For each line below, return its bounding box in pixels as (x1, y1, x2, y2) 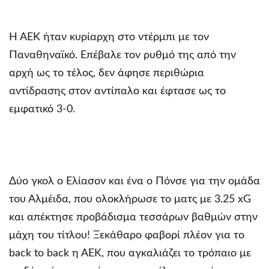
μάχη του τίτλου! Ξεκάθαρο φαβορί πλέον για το (9, 229, 244, 241)
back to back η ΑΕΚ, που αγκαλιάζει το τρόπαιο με (9, 247, 251, 259)
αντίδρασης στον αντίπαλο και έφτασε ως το (9, 85, 226, 97)
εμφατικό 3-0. (9, 103, 75, 115)
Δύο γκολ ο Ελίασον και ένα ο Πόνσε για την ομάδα (9, 175, 260, 187)
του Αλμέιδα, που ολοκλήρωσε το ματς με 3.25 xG (9, 193, 251, 205)
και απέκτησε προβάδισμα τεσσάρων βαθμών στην (9, 211, 258, 223)
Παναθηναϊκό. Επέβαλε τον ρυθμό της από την (9, 49, 236, 61)
